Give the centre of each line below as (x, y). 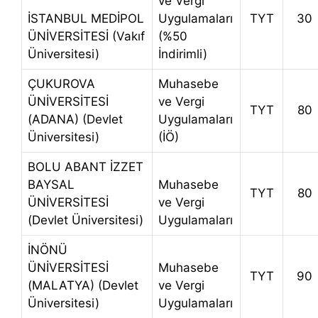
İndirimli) (183, 54)
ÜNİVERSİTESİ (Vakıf (86, 37)
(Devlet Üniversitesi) (86, 220)
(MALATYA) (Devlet (83, 286)
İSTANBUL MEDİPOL (86, 19)
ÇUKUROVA (61, 84)
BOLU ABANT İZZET (86, 167)
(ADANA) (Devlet (75, 120)
